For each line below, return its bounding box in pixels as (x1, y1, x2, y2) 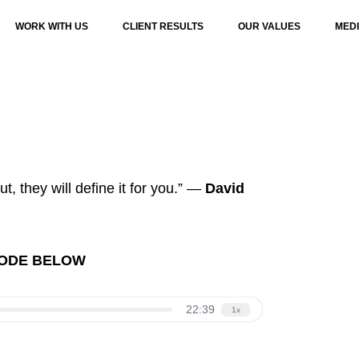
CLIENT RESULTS (122, 21, 204, 32)
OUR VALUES (237, 21, 301, 32)
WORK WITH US (14, 21, 88, 32)
